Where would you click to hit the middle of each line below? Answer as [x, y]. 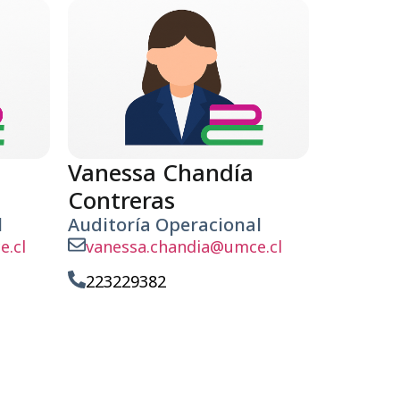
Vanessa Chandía [161, 173]
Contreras [121, 200]
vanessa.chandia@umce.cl [184, 247]
